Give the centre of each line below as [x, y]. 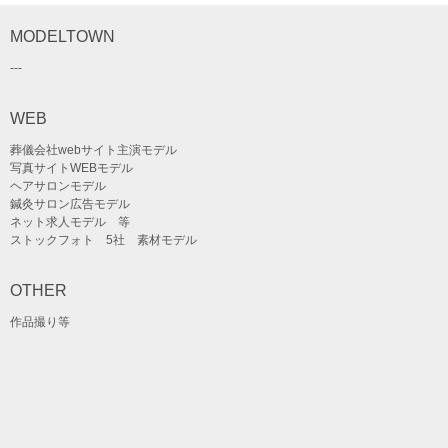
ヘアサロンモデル [58, 185]
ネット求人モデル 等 [70, 221]
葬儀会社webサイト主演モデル [93, 149]
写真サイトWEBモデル [71, 167]
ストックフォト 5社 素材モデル [103, 239]
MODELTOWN [62, 36]
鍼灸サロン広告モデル [70, 203]
